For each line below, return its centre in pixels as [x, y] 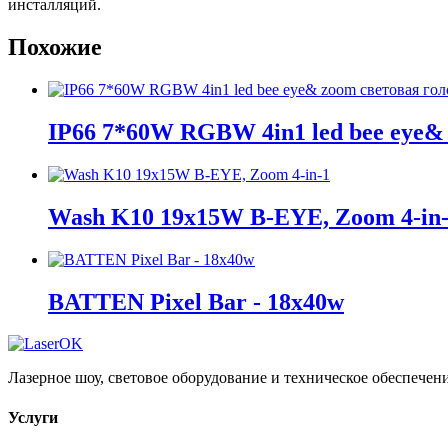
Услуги [33, 417]
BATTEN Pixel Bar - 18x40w [196, 301]
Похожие [55, 47]
